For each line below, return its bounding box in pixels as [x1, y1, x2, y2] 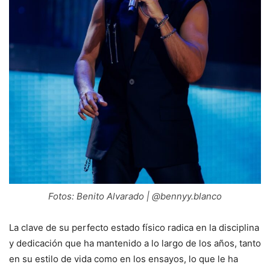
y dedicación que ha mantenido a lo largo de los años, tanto [9, 237, 261, 249]
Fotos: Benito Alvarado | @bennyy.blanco [48, 190, 222, 202]
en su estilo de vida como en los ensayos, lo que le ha [9, 253, 238, 265]
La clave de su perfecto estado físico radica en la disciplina [9, 221, 259, 233]
